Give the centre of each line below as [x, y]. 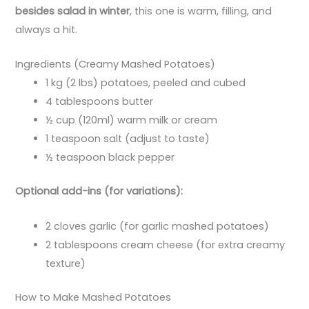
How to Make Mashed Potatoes [93, 297]
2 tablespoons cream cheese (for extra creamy [166, 245]
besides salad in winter [73, 11]
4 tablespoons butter [100, 102]
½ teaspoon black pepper [110, 158]
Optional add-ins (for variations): [99, 191]
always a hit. [47, 30]
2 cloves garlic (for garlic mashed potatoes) [158, 226]
